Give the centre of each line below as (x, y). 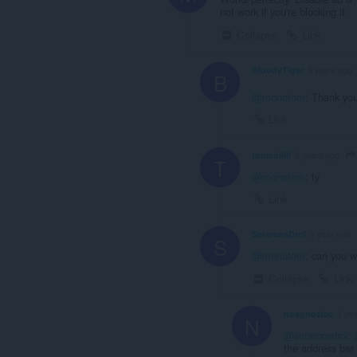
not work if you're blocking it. (284, 12)
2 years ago (317, 155)
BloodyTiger (278, 69)
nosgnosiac (308, 314)
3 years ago (330, 69)
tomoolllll (271, 155)
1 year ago (330, 234)
